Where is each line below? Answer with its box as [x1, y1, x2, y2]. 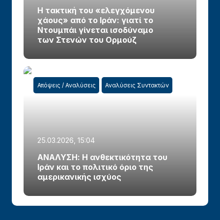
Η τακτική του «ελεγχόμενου [37, 5, 155, 15]
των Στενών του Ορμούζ [37, 34, 137, 45]
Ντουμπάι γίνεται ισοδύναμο [37, 25, 154, 35]
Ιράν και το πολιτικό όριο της [37, 162, 154, 172]
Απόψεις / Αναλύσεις [37, 81, 96, 89]
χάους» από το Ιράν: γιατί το [37, 15, 154, 25]
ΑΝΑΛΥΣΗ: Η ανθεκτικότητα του [37, 152, 168, 162]
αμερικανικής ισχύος [37, 171, 122, 182]
